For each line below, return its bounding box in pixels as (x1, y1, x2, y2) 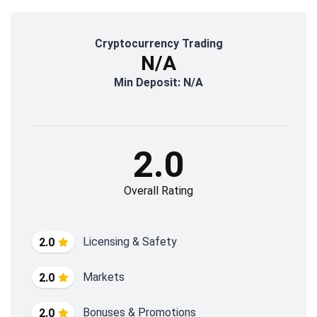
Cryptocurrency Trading (94, 37, 223, 51)
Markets (83, 270, 125, 284)
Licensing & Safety (83, 235, 177, 249)
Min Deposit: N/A (114, 76, 203, 90)
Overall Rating (124, 184, 193, 198)
